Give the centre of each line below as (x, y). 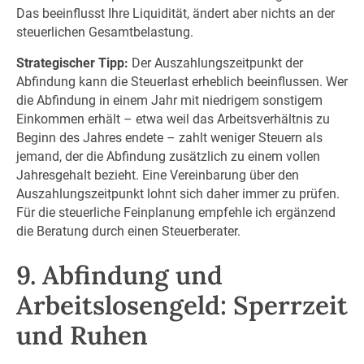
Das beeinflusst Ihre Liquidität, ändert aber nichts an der (175, 13)
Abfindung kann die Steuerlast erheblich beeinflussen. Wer (182, 82)
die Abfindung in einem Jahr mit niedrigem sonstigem (169, 101)
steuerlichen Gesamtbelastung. (104, 32)
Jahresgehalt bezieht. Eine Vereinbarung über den (157, 175)
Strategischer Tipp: (72, 63)
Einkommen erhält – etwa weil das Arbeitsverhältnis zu (173, 119)
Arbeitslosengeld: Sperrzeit (182, 305)
